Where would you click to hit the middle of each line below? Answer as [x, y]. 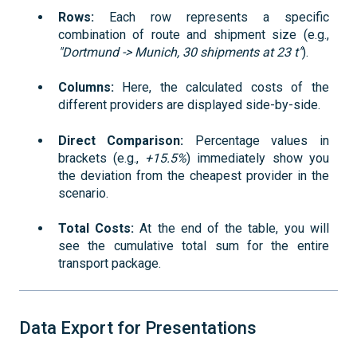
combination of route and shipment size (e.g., [194, 34]
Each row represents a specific [212, 17]
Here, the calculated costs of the [222, 88]
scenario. [83, 193]
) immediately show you [258, 158]
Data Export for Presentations [138, 328]
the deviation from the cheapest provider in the [194, 175]
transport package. [110, 264]
